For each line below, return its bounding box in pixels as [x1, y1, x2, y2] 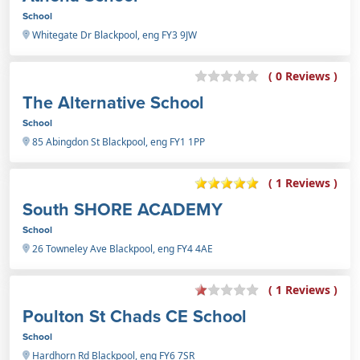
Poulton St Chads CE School [22, 303, 247, 329]
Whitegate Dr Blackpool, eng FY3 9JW [30, 27, 197, 42]
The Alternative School [22, 89, 204, 115]
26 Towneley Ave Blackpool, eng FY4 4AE [30, 241, 213, 256]
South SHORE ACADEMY [22, 196, 223, 222]
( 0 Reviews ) [268, 68, 337, 84]
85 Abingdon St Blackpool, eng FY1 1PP [30, 134, 205, 149]
